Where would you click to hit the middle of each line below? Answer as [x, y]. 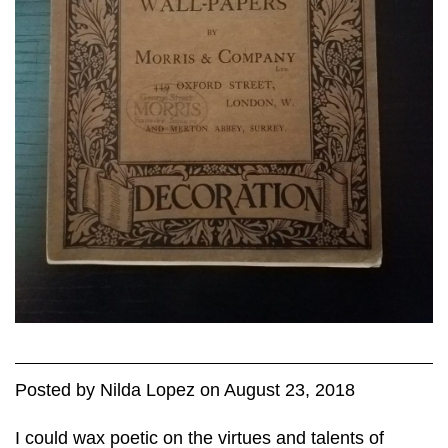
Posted [45, 389]
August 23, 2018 [289, 389]
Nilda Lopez [147, 389]
